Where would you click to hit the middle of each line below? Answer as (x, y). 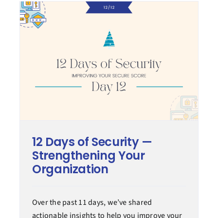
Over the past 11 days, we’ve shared (92, 203)
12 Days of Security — (92, 142)
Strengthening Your (88, 156)
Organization (70, 169)
